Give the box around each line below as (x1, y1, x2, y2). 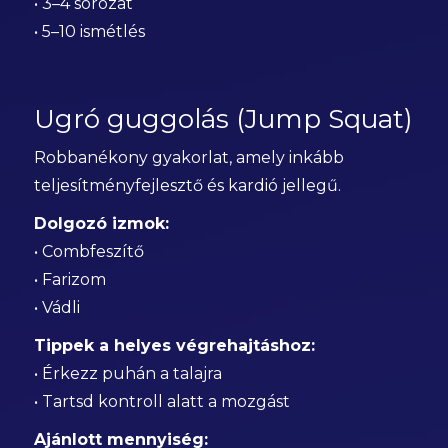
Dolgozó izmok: (33, 214, 169, 233)
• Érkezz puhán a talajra (33, 364, 222, 383)
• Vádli (33, 298, 80, 317)
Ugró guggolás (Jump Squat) (33, 103, 413, 135)
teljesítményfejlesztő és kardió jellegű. (33, 176, 341, 195)
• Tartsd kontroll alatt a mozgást (33, 392, 290, 411)
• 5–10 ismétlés (33, 22, 145, 41)
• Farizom (33, 270, 106, 289)
